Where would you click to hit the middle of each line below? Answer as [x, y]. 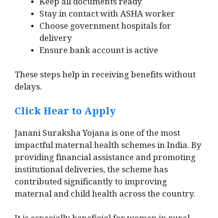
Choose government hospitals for [105, 28]
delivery [56, 40]
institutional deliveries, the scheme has [91, 171]
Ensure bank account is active [99, 52]
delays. [28, 89]
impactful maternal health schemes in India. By [108, 147]
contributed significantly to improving [91, 183]
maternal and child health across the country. [105, 196]
